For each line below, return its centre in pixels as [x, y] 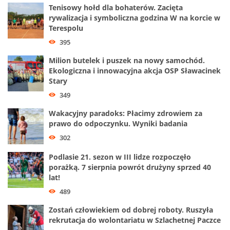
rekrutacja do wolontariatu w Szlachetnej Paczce [135, 220]
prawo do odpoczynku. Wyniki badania [118, 124]
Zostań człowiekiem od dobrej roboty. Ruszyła [131, 210]
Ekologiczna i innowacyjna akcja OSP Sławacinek [135, 71]
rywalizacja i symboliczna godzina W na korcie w [135, 18]
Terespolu [66, 28]
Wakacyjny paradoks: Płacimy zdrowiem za [126, 113]
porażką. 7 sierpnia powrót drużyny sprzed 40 [130, 167]
